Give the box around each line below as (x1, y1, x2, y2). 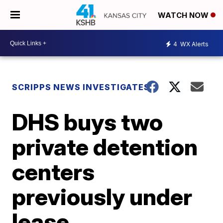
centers (12, 158, 95, 186)
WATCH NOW (158, 10, 211, 20)
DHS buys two (12, 108, 163, 136)
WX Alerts (179, 40, 209, 48)
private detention (12, 133, 198, 161)
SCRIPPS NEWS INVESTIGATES (12, 82, 150, 92)
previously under (12, 183, 193, 211)
